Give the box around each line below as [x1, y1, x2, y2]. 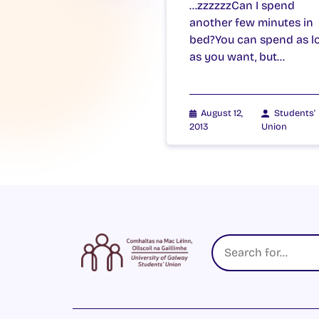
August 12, [201, 107, 244, 118]
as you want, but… [189, 49, 285, 63]
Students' [273, 107, 315, 118]
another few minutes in [189, 15, 313, 29]
